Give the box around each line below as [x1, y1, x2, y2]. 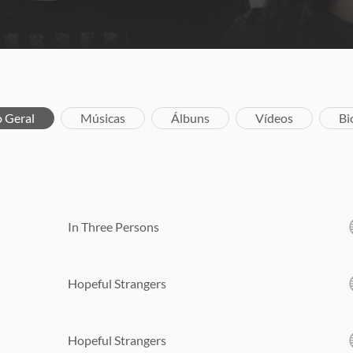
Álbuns [171, 110, 210, 125]
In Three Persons [67, 218, 159, 234]
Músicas [80, 110, 125, 125]
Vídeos [255, 110, 293, 125]
